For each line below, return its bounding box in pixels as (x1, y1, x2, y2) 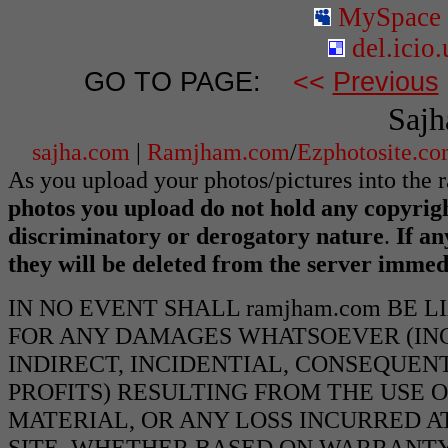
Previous (332, 66, 439, 97)
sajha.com (31, 138, 130, 165)
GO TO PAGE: (83, 66, 261, 97)
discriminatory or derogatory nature (8, 222, 384, 249)
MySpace (331, 2, 441, 32)
